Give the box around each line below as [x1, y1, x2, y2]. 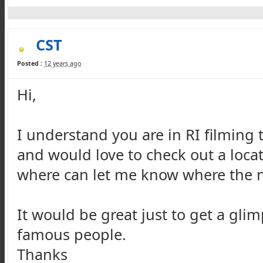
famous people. [17, 224, 130, 244]
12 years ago [44, 59, 81, 68]
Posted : [17, 59, 42, 68]
